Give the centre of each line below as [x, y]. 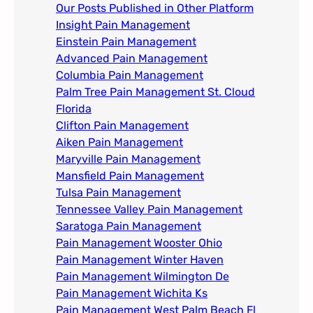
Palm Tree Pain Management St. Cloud [155, 92]
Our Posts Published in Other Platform [155, 8]
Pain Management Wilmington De [143, 277]
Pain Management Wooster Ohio [139, 243]
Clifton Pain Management [122, 126]
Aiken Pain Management [119, 143]
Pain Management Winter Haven [140, 260]
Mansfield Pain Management [130, 176]
